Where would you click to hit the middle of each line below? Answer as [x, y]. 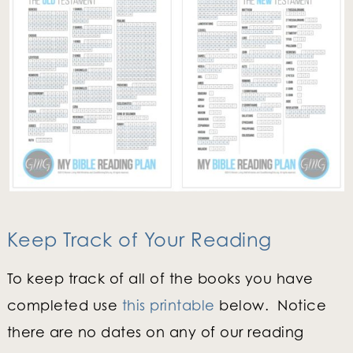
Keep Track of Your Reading [139, 239]
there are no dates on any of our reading [155, 331]
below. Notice [271, 305]
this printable [168, 305]
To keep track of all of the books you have [160, 278]
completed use [64, 305]
